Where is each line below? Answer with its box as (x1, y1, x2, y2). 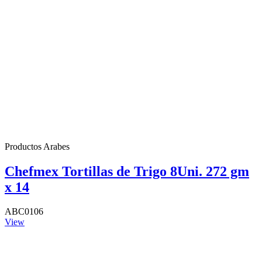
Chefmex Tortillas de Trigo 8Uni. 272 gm (5, 163, 249, 179)
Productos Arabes (5, 141, 70, 151)
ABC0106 (5, 206, 43, 217)
